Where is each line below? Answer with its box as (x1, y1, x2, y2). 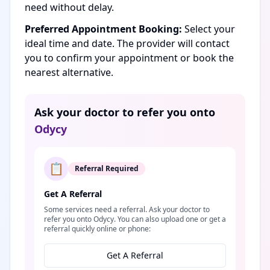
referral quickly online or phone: (44, 224, 151, 234)
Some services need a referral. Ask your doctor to (44, 204, 210, 215)
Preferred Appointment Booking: (25, 22, 182, 36)
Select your (182, 22, 235, 36)
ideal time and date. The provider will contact (25, 37, 230, 50)
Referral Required (75, 163, 139, 174)
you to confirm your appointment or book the (25, 51, 234, 64)
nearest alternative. (25, 66, 113, 79)
